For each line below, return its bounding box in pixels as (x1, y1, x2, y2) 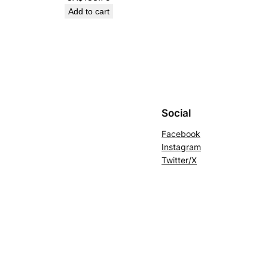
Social (162, 107, 191, 119)
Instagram (162, 141, 201, 152)
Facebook (162, 128, 200, 139)
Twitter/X (162, 154, 197, 165)
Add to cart (68, 7, 109, 17)
